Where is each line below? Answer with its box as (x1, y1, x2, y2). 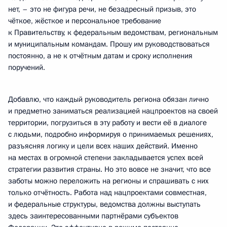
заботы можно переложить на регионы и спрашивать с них (8, 176, 209, 186)
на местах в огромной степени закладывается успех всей (8, 153, 203, 163)
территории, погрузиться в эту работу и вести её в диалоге (8, 118, 207, 128)
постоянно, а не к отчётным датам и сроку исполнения (8, 51, 193, 61)
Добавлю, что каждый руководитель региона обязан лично (8, 94, 209, 104)
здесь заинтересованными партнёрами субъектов (8, 211, 178, 221)
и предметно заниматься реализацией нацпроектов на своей (8, 106, 218, 116)
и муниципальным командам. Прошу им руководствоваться (8, 39, 210, 49)
